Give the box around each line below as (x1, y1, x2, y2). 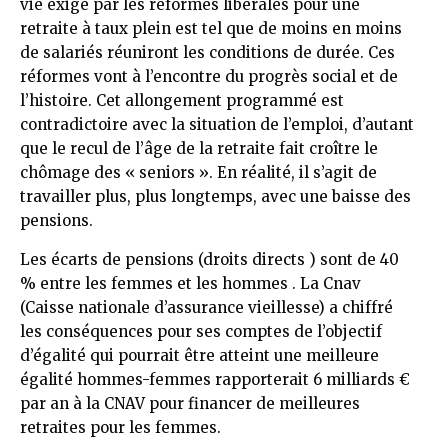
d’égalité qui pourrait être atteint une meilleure (20, 345, 379, 365)
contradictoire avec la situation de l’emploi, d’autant (20, 114, 414, 134)
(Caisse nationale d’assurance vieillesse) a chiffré (20, 297, 393, 317)
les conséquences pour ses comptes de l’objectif (20, 321, 382, 341)
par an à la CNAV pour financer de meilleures (20, 393, 360, 413)
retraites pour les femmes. (20, 417, 221, 437)
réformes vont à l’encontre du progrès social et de (20, 66, 398, 86)
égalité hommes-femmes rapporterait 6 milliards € (20, 369, 410, 389)
